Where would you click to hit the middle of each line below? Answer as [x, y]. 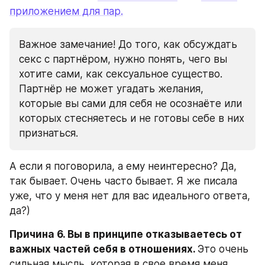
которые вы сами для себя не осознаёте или [130, 103]
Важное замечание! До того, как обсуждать [128, 44]
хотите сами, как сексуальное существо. [121, 74]
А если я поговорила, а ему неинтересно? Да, [123, 166]
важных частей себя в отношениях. [104, 249]
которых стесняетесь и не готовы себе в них [132, 118]
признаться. [49, 133]
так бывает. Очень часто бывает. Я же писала [123, 181]
